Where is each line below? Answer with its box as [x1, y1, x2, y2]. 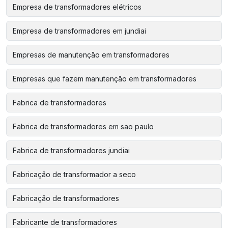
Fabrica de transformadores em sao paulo [13, 122, 154, 131]
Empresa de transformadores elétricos [13, 3, 141, 11]
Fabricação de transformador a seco [13, 170, 136, 179]
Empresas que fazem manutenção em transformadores [13, 74, 196, 83]
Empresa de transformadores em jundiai [13, 26, 146, 35]
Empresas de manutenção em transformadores [13, 50, 169, 59]
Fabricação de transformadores [13, 194, 119, 203]
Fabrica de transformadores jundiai [13, 146, 130, 155]
